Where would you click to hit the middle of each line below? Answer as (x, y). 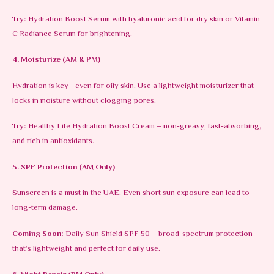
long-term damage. (45, 208)
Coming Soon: (38, 234)
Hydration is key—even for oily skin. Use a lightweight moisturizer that (133, 86)
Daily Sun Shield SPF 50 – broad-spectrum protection (158, 234)
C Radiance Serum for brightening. (72, 34)
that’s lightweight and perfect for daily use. (86, 249)
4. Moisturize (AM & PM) (56, 60)
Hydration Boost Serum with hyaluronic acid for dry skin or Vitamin (143, 19)
